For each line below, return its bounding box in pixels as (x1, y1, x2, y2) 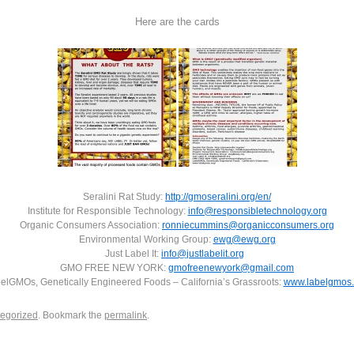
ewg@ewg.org (213, 234, 276, 245)
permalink (104, 310, 147, 321)
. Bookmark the (38, 310, 104, 321)
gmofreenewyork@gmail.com (168, 262, 294, 273)
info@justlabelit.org (161, 248, 244, 259)
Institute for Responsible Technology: (27, 205, 188, 217)
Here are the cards (134, 16, 220, 28)
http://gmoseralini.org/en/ (165, 191, 271, 202)
